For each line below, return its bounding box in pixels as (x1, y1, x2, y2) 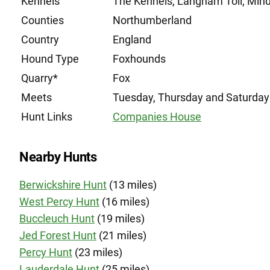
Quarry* (21, 72, 58, 84)
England (113, 33, 151, 46)
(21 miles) (96, 229, 146, 242)
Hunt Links (21, 110, 72, 123)
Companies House (113, 110, 201, 123)
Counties (21, 14, 64, 27)
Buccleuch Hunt (19, 212, 95, 225)
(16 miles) (99, 195, 149, 208)
